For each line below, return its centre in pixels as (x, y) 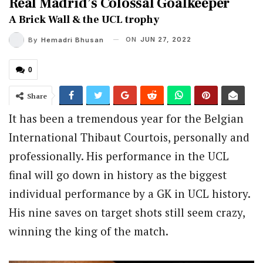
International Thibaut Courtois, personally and (129, 137)
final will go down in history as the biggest (118, 174)
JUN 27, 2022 (166, 39)
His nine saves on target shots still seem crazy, (127, 212)
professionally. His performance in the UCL (119, 156)
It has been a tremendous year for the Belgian (126, 118)
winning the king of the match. (89, 231)
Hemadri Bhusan (73, 40)
